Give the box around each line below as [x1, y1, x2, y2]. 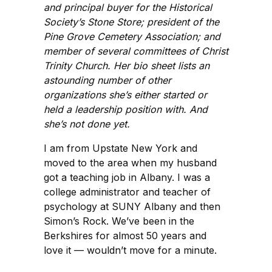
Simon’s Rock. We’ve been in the [44, 214, 194, 227]
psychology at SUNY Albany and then [44, 200, 220, 212]
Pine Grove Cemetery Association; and [44, 30, 220, 42]
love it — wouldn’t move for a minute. [44, 243, 217, 256]
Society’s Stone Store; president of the [44, 15, 219, 28]
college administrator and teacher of [44, 185, 211, 198]
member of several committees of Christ [44, 44, 228, 57]
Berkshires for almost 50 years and [44, 229, 206, 242]
